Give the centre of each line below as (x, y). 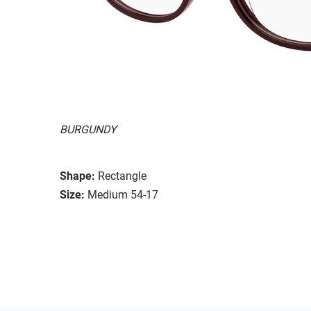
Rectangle (122, 176)
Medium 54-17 (123, 194)
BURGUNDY (88, 129)
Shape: (77, 176)
